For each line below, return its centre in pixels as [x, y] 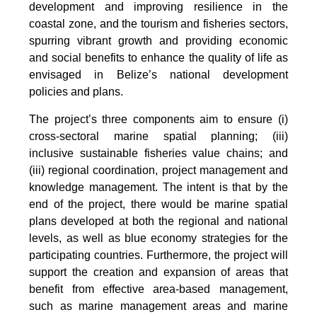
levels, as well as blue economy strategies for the [158, 238]
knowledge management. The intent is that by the [158, 187]
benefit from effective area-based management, [158, 289]
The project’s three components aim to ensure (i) [158, 119]
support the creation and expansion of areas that [158, 272]
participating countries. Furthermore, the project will [158, 255]
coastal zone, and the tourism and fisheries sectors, [158, 23]
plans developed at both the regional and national [158, 221]
